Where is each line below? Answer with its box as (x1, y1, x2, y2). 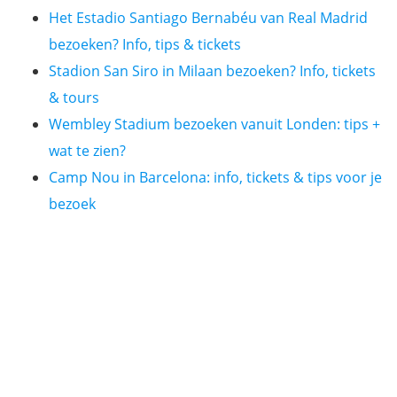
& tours (49, 88, 99, 107)
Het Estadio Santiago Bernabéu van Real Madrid (49, 8, 368, 27)
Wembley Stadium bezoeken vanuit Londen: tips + (49, 114, 380, 134)
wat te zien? (49, 141, 126, 160)
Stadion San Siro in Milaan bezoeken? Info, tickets (49, 61, 376, 81)
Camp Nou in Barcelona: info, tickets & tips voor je (49, 167, 382, 187)
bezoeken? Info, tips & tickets (49, 35, 241, 54)
